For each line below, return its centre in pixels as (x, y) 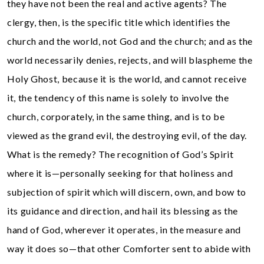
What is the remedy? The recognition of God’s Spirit (121, 154)
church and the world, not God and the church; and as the (130, 41)
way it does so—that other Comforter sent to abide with (129, 248)
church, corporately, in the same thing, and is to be (116, 116)
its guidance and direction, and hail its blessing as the (123, 210)
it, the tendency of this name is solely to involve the (118, 97)
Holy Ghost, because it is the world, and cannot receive (127, 78)
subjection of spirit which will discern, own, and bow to (127, 192)
